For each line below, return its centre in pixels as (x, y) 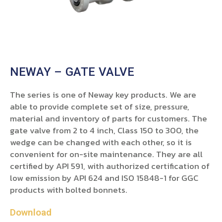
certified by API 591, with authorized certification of (110, 166)
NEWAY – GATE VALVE (72, 72)
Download (31, 213)
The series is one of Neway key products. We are (103, 95)
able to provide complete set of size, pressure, (100, 107)
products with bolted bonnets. (69, 190)
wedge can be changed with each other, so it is (101, 142)
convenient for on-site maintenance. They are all (106, 154)
